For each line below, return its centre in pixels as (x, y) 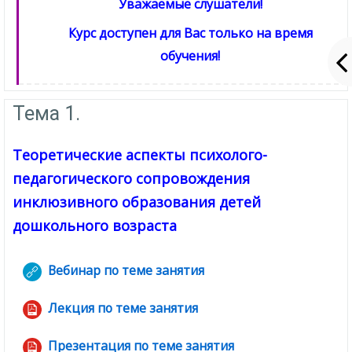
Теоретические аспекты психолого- (140, 154)
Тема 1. (46, 113)
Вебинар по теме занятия (126, 271)
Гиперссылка (218, 271)
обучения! (191, 55)
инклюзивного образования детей (137, 202)
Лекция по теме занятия (123, 308)
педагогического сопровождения (131, 178)
